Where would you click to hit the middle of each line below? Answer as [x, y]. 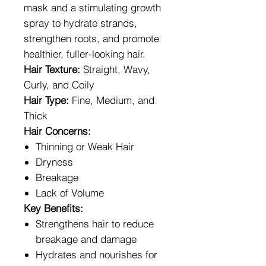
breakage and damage [86, 239]
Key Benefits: [53, 208]
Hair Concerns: [57, 131]
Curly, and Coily [59, 84]
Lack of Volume [70, 192]
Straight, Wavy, [115, 69]
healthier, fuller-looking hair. [85, 53]
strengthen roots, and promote [91, 38]
